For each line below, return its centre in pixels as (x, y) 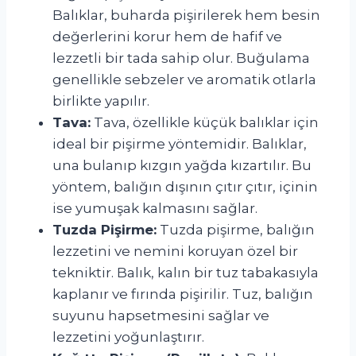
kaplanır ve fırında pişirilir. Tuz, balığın (183, 294)
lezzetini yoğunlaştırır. (128, 337)
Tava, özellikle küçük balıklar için (205, 122)
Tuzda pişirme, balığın (236, 229)
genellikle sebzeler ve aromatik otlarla (184, 79)
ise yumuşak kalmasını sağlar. (155, 208)
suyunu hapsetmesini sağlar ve (161, 315)
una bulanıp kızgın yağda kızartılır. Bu (182, 165)
